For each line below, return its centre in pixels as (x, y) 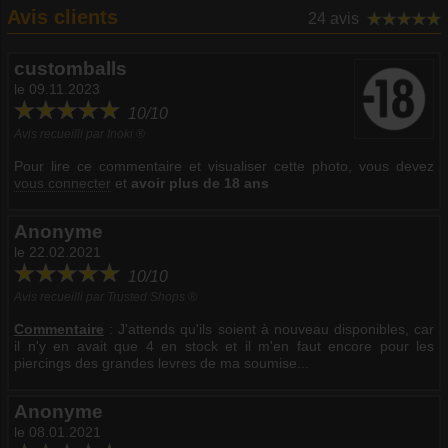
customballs (70, 68)
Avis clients (62, 16)
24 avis (333, 18)
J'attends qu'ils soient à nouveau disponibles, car (276, 328)
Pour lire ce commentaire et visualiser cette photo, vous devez (224, 165)
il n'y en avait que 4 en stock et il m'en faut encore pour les (224, 345)
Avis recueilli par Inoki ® (79, 133)
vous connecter (62, 182)
